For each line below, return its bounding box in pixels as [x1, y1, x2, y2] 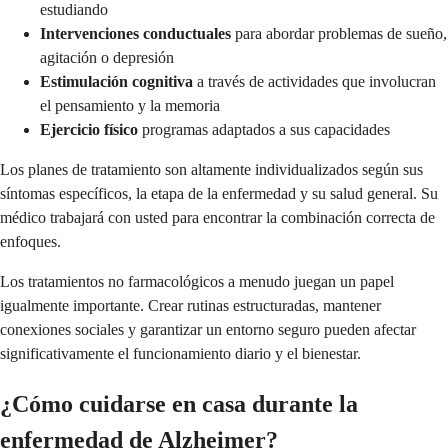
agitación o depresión [40, 49, 174, 67]
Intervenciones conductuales [40, 25, 231, 43]
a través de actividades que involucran [193, 73, 436, 91]
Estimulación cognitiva [40, 73, 193, 91]
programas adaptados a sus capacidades [138, 121, 390, 139]
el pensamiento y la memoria [40, 97, 220, 115]
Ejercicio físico [40, 121, 138, 139]
